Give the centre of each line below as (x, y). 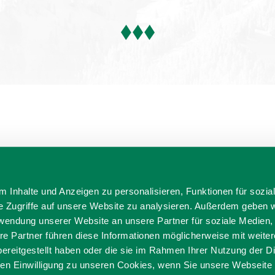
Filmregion (95, 245)
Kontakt (213, 245)
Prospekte (157, 245)
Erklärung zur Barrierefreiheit (173, 258)
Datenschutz (68, 258)
